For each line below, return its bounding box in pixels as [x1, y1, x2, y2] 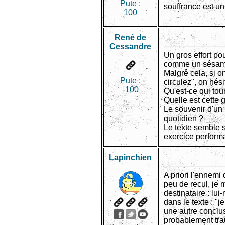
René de [115, 33, 146, 42]
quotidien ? [164, 114, 203, 123]
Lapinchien [109, 153, 152, 162]
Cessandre [109, 42, 151, 51]
